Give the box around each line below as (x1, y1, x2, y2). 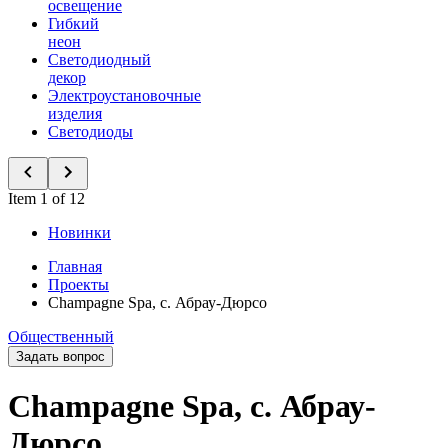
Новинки (48, 224, 111, 241)
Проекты (48, 276, 109, 293)
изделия (48, 105, 102, 122)
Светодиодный (48, 51, 151, 68)
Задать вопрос (16, 349, 105, 364)
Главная (48, 258, 102, 275)
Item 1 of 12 (8, 190, 85, 207)
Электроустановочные (48, 87, 201, 104)
